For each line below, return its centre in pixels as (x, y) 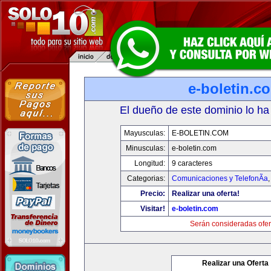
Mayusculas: (144, 133)
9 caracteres (192, 163)
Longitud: (149, 163)
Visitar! (152, 209)
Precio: (152, 194)
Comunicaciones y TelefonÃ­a (220, 178)
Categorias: (146, 178)
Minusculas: (145, 148)
